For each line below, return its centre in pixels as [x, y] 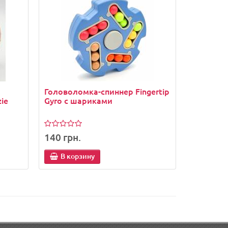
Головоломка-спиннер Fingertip [107, 91]
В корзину [78, 156]
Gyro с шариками [78, 101]
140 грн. [63, 137]
